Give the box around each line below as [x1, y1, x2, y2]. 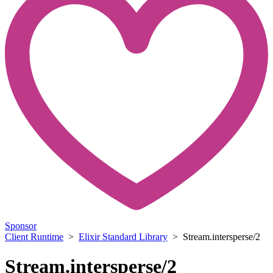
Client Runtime [5, 231, 63, 242]
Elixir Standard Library [79, 231, 168, 242]
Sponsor [5, 220, 37, 231]
